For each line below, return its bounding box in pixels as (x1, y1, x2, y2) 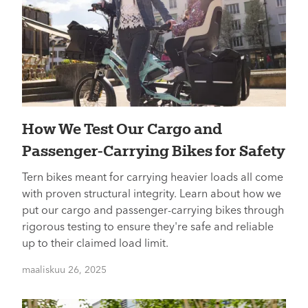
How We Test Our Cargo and (22, 120, 222, 137)
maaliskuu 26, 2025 (22, 265, 107, 275)
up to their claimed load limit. (22, 239, 168, 250)
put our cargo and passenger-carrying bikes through (22, 206, 284, 217)
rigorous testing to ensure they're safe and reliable (22, 222, 274, 233)
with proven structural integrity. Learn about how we (22, 189, 281, 200)
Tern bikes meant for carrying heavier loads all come (22, 173, 283, 184)
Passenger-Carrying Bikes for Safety (22, 142, 285, 159)
